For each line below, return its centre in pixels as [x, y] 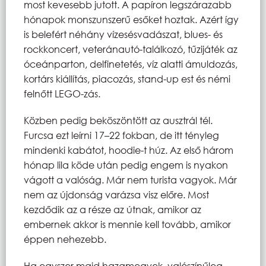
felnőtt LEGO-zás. [62, 93]
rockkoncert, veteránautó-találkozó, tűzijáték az [131, 49]
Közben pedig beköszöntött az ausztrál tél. [118, 120]
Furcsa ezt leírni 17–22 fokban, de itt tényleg [121, 135]
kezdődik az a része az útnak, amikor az [113, 209]
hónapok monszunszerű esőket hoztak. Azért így [131, 19]
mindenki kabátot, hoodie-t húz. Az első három [129, 150]
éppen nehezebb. [65, 239]
